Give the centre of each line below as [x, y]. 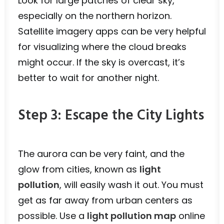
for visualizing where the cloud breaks [102, 47]
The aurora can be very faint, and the [101, 154]
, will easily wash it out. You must [131, 185]
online [190, 216]
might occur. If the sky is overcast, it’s [101, 62]
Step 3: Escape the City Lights [111, 116]
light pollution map [131, 216]
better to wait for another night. [88, 78]
